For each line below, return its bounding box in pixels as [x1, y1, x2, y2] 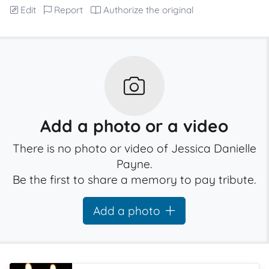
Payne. [116, 157, 153, 171]
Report [54, 4, 83, 16]
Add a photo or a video [40, 115, 229, 136]
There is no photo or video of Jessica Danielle [12, 141, 256, 156]
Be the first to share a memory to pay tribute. [13, 172, 256, 187]
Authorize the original [103, 4, 194, 16]
